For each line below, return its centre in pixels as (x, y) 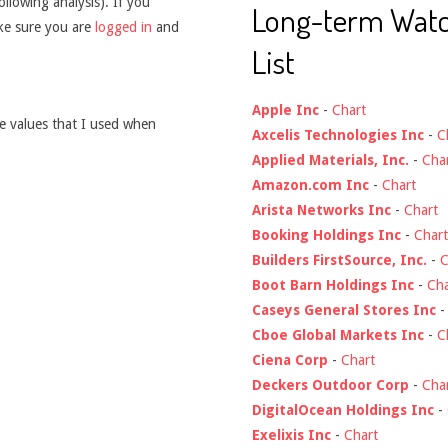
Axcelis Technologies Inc (338, 134)
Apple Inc (285, 109)
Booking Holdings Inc (326, 234)
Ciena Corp (290, 359)
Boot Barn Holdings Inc (333, 284)
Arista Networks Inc (321, 209)
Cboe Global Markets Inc (338, 334)
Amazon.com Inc (310, 184)
